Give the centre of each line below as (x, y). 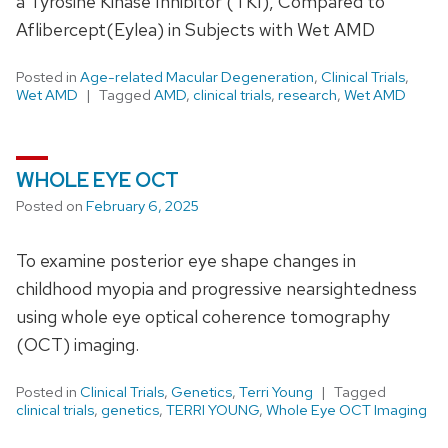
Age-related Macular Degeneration (197, 76)
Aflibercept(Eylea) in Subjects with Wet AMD (195, 29)
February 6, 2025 (142, 205)
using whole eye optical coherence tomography (203, 316)
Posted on (51, 205)
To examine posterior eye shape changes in (186, 260)
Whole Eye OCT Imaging (346, 409)
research (307, 94)
